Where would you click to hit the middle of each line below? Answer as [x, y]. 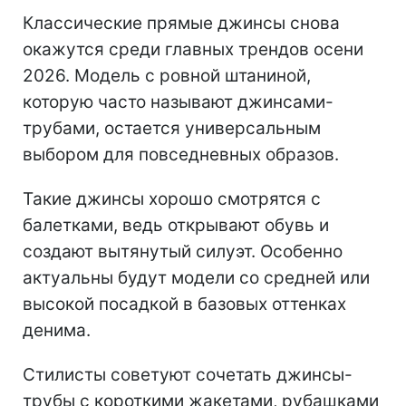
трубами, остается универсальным [172, 128]
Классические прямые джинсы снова [181, 23]
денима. [57, 330]
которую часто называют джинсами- [178, 101]
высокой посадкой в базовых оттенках [184, 304]
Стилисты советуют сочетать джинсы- [188, 374]
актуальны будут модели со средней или [196, 277]
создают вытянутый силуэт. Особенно [183, 251]
